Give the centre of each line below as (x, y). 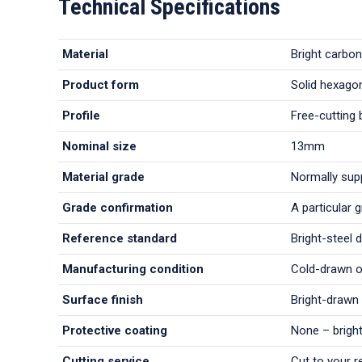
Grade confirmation (118, 208)
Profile (81, 116)
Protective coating (115, 330)
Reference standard (120, 238)
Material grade (103, 177)
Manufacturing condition (133, 269)
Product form (101, 85)
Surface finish (103, 300)
